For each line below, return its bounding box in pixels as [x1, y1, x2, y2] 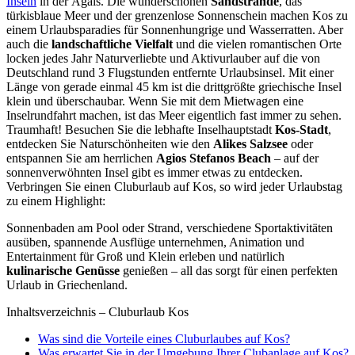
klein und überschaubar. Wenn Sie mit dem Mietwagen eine [6, 94, 303, 108]
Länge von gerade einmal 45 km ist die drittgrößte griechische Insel [6, 79, 342, 94]
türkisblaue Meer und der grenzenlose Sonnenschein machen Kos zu [6, 8, 348, 22]
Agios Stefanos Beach [156, 151, 271, 165]
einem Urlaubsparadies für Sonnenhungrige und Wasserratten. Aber [6, 22, 343, 36]
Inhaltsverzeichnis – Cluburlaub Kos [6, 304, 189, 319]
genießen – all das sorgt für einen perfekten [120, 263, 338, 277]
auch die [6, 36, 52, 51]
